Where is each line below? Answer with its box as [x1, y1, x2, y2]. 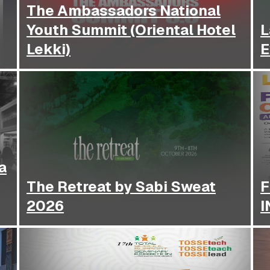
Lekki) [27, 40, 71, 59]
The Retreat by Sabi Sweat [27, 177, 216, 196]
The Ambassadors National [27, 1, 221, 20]
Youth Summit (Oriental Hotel [27, 20, 236, 40]
